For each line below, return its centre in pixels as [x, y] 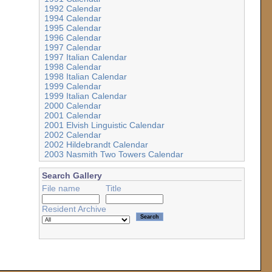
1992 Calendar [73, 9]
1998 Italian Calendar [85, 77]
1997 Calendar [73, 48]
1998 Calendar [73, 67]
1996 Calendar [73, 38]
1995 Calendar [73, 28]
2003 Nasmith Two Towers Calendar [114, 155]
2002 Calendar [73, 135]
